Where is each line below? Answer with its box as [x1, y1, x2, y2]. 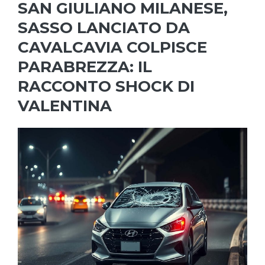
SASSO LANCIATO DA [18, 18, 190, 38]
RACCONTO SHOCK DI [18, 77, 195, 96]
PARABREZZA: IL [18, 57, 152, 77]
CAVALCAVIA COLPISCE [18, 38, 207, 57]
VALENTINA [18, 96, 112, 116]
